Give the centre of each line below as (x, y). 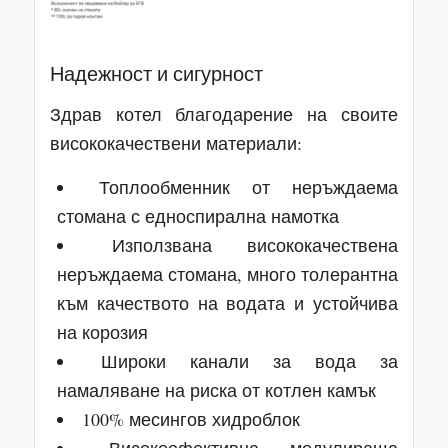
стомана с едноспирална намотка (197, 216)
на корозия (102, 332)
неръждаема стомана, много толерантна (227, 274)
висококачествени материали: (175, 143)
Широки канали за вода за (249, 361)
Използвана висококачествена (255, 245)
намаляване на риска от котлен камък (216, 390)
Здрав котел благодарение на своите (224, 114)
